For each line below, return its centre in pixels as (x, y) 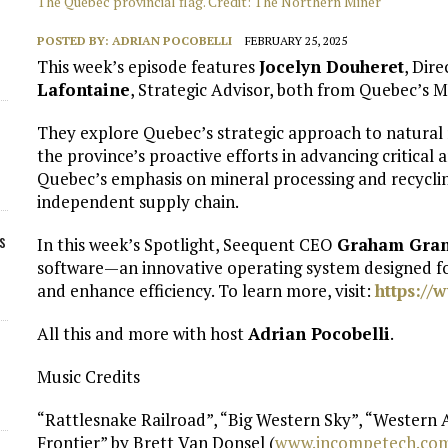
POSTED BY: (75, 40)
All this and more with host (143, 333)
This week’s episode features (148, 66)
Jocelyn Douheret (332, 66)
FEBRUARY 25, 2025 (296, 40)
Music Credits (89, 376)
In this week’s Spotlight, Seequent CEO (187, 244)
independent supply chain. (138, 201)
